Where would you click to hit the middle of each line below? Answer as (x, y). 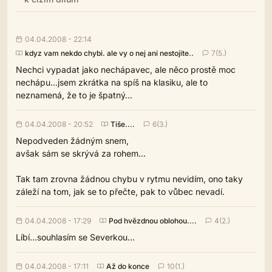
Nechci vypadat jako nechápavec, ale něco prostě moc (126, 70)
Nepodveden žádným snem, (72, 141)
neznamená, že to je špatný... (74, 95)
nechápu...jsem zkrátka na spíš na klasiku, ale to (112, 82)
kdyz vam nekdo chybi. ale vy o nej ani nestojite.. (109, 53)
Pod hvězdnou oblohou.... (153, 220)
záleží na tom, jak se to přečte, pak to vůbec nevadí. (120, 192)
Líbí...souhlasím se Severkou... (75, 237)
